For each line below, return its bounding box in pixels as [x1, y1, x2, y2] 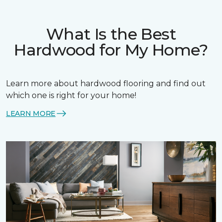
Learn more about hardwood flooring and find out [6, 79, 206, 88]
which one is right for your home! [6, 91, 136, 100]
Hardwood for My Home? [14, 40, 208, 59]
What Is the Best [46, 24, 176, 44]
